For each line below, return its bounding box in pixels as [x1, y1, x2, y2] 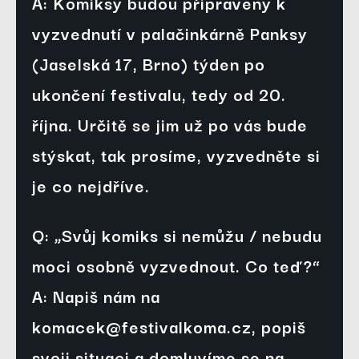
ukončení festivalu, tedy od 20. [32, 81, 286, 107]
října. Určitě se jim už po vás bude [32, 111, 308, 138]
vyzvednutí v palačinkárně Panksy [32, 20, 308, 46]
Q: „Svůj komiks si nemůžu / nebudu [32, 222, 322, 248]
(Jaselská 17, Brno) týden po [32, 50, 265, 77]
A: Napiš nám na [32, 283, 160, 309]
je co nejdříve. [32, 172, 150, 199]
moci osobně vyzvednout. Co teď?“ [32, 252, 321, 279]
